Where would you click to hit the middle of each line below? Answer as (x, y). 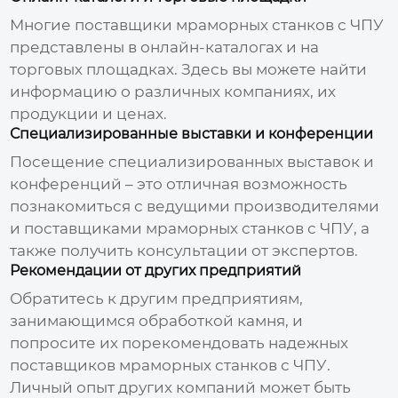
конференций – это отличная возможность (179, 183)
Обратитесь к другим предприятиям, (157, 298)
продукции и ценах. (89, 113)
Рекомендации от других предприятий (156, 270)
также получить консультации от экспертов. (184, 250)
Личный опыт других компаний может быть (181, 387)
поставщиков (65, 365)
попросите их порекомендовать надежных (179, 342)
